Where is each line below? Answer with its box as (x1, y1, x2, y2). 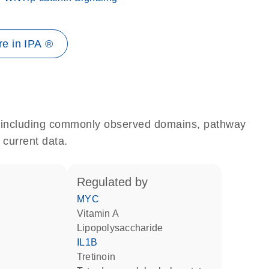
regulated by (85, 175, 148, 189)
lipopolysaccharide (82, 223, 163, 233)
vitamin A (83, 208, 119, 219)
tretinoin (82, 252, 115, 262)
